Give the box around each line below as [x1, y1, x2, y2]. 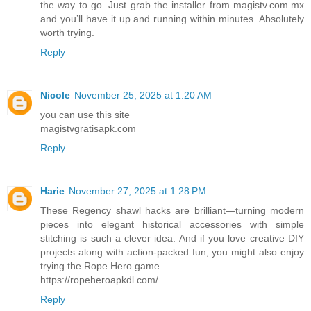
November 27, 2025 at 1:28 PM [69, 185, 206, 196]
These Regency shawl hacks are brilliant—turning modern [40, 204, 304, 216]
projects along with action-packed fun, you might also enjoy [40, 246, 304, 258]
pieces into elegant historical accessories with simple [40, 218, 304, 230]
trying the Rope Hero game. [40, 260, 162, 271]
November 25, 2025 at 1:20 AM [74, 90, 212, 101]
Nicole [40, 90, 70, 101]
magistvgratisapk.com [40, 123, 136, 134]
